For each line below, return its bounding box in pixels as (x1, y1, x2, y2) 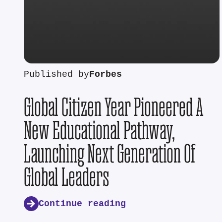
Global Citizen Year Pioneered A (24, 93, 204, 121)
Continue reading (39, 198, 126, 209)
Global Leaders (24, 163, 110, 191)
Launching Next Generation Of (24, 140, 196, 167)
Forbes (89, 69, 122, 80)
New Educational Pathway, (24, 116, 175, 144)
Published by (24, 69, 89, 80)
